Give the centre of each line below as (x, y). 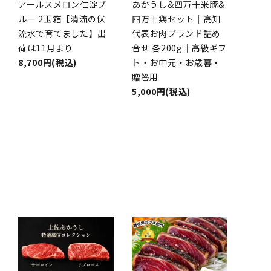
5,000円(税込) (161, 92)
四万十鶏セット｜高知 (176, 19)
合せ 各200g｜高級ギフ (180, 48)
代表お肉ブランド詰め (176, 34)
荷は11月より (46, 48)
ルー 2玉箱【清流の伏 (62, 19)
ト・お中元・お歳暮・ (176, 63)
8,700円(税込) (47, 63)
